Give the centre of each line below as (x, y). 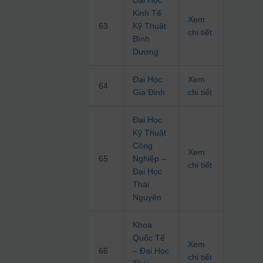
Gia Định (149, 92)
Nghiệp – (150, 159)
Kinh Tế (147, 13)
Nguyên (147, 198)
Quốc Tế (149, 238)
